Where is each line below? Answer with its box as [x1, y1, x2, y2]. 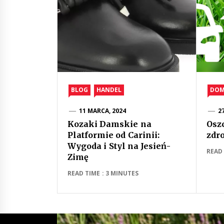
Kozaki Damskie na [67, 119, 151, 129]
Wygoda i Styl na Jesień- [67, 141, 171, 151]
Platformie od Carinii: [67, 130, 159, 140]
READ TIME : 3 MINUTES [67, 169, 139, 177]
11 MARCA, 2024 [78, 106, 126, 115]
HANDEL [96, 85, 122, 94]
